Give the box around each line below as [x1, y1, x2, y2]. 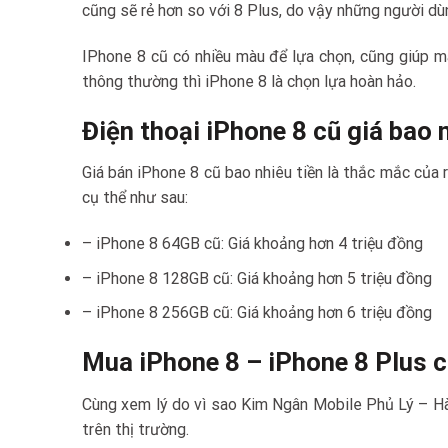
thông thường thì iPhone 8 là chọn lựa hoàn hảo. [82, 71, 416, 91]
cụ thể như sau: [82, 188, 188, 208]
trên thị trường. [82, 420, 189, 440]
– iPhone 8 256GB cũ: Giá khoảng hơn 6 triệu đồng [82, 303, 432, 323]
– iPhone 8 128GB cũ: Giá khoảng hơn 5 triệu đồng [82, 268, 432, 288]
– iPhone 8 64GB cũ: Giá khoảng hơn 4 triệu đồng [82, 234, 423, 254]
